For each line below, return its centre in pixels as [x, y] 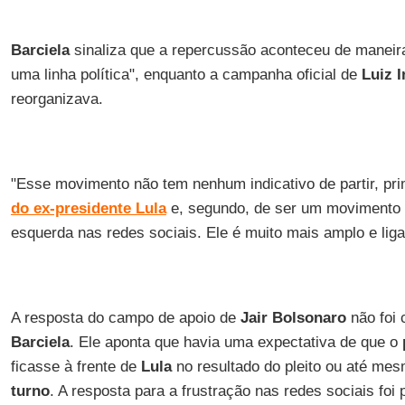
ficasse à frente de [75, 367]
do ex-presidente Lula [88, 208]
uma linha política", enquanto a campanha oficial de [186, 75]
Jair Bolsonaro [291, 318]
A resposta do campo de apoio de [123, 318]
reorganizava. [57, 99]
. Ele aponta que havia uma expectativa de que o [235, 342]
